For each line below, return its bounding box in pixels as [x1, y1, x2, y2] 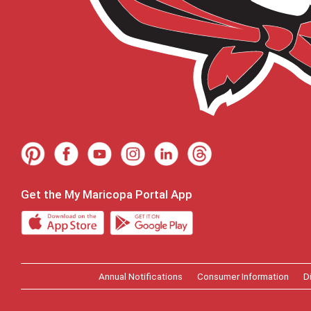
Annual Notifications [98, 270, 183, 282]
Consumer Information [196, 270, 289, 282]
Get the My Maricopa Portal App [21, 187, 192, 201]
